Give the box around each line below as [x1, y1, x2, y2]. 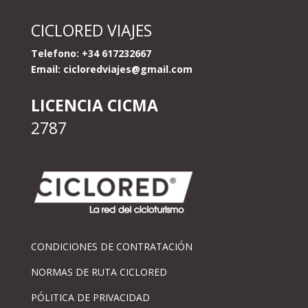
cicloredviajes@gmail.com [63, 62, 192, 76]
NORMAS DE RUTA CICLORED [30, 265, 167, 278]
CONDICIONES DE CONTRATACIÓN [30, 239, 192, 253]
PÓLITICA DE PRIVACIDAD [30, 290, 150, 304]
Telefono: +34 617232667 [30, 46, 151, 60]
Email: [30, 62, 60, 76]
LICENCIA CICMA [30, 93, 158, 116]
